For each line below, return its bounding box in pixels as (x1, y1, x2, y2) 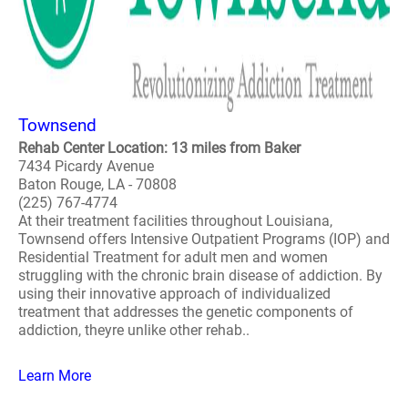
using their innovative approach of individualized (18, 285, 331, 302)
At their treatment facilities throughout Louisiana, (18, 212, 332, 229)
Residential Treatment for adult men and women (18, 249, 328, 266)
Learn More (18, 367, 91, 384)
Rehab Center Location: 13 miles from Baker (18, 139, 301, 157)
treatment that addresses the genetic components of (18, 303, 353, 321)
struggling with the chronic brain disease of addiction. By (18, 267, 382, 284)
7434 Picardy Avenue (18, 158, 154, 175)
